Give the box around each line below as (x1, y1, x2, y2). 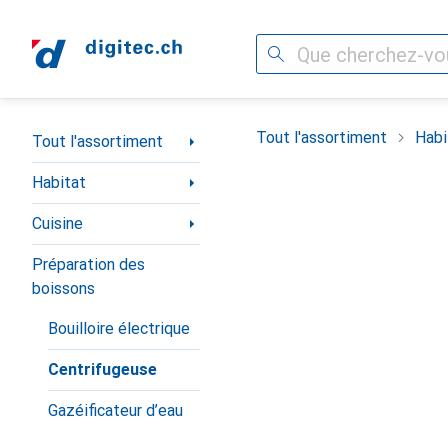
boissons (32, 279, 95, 298)
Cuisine (32, 214, 83, 233)
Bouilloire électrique (48, 319, 190, 338)
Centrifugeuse (48, 360, 157, 379)
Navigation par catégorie (32, 124, 206, 143)
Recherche (256, 44, 330, 63)
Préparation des (32, 255, 145, 274)
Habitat (32, 173, 86, 192)
